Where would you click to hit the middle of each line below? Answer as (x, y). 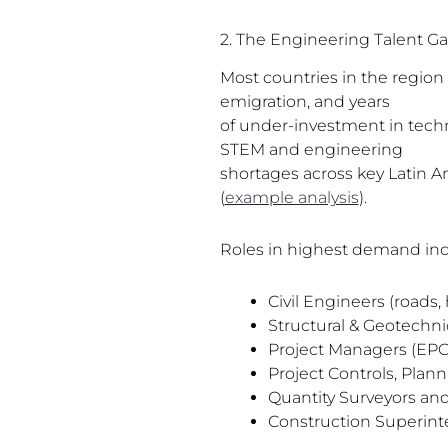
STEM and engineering (311, 150)
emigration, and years (304, 102)
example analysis (291, 198)
